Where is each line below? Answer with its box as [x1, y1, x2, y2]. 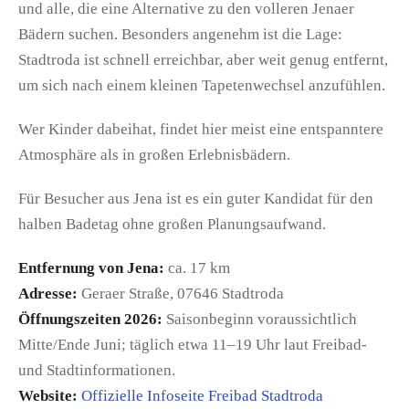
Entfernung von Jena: [18, 259, 164, 278]
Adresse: [18, 285, 78, 303]
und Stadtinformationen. [18, 362, 175, 380]
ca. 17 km [164, 259, 230, 278]
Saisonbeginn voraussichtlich [163, 310, 357, 329]
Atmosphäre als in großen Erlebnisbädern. [18, 146, 290, 164]
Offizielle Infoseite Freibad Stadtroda [81, 387, 323, 405]
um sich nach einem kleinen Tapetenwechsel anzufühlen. [18, 77, 385, 95]
